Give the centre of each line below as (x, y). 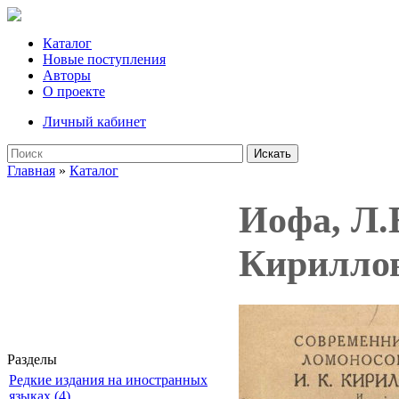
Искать (273, 154)
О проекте (74, 91)
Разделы (32, 359)
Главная (31, 171)
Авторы (67, 75)
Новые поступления (104, 59)
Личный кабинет (94, 122)
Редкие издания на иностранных (108, 380)
